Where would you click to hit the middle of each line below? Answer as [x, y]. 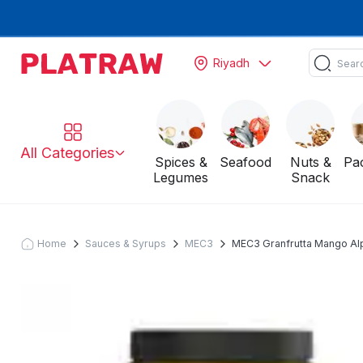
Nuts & [310, 162]
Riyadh [232, 63]
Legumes [181, 178]
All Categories [68, 152]
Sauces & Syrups [126, 243]
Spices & [181, 162]
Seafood [246, 162]
